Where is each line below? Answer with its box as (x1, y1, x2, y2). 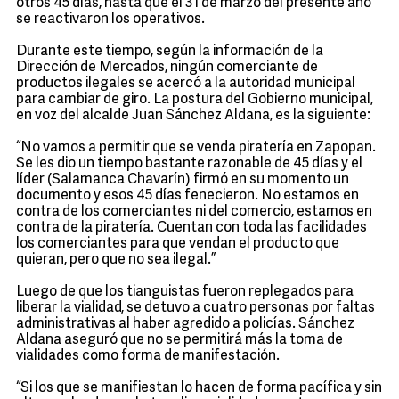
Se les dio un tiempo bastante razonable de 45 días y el (16, 157, 362, 171)
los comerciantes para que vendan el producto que (16, 237, 339, 251)
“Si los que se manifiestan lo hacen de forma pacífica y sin (16, 381, 382, 395)
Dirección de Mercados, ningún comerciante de (16, 61, 318, 75)
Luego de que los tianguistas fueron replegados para (16, 285, 354, 299)
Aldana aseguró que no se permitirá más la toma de (16, 333, 343, 347)
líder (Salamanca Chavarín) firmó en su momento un (16, 173, 349, 187)
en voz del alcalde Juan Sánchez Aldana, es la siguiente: (16, 109, 370, 123)
